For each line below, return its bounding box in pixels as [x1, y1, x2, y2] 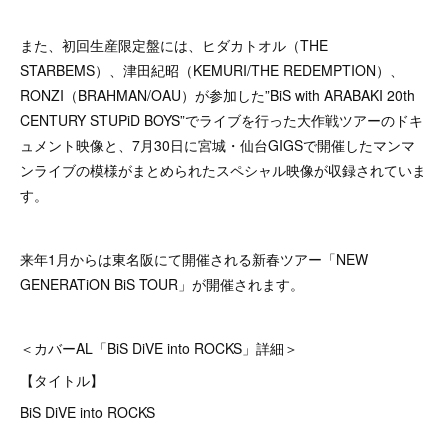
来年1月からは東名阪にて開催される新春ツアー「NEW [20, 249, 368, 269]
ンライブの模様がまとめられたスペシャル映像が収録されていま [20, 160, 426, 180]
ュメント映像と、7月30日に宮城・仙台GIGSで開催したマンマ [20, 135, 415, 155]
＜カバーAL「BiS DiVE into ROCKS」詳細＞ [20, 338, 298, 358]
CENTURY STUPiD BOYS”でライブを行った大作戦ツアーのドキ [20, 110, 423, 130]
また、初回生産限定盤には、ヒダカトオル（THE [20, 35, 328, 55]
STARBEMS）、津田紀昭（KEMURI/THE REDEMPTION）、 [20, 60, 404, 80]
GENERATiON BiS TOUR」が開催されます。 [20, 274, 304, 294]
